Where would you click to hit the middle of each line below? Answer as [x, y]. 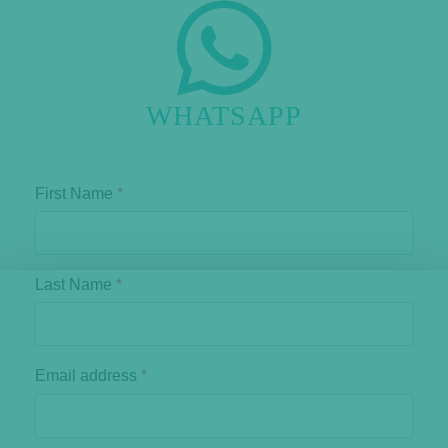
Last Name [75, 285]
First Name [76, 193]
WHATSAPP [224, 115]
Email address [88, 376]
